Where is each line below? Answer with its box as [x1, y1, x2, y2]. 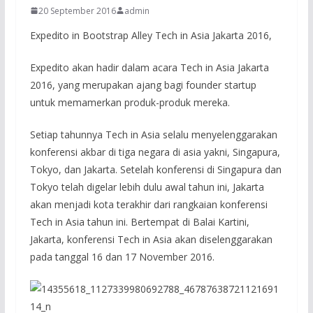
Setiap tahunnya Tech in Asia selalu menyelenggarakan [29, 127, 277, 141]
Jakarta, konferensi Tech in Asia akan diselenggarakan [29, 232, 272, 246]
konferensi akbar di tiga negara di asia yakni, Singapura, [29, 145, 280, 159]
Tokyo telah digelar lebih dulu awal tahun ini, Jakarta [29, 180, 264, 194]
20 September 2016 [38, 4, 116, 17]
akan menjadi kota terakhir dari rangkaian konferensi [29, 197, 268, 211]
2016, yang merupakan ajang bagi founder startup [29, 78, 256, 92]
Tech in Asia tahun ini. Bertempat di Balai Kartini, [29, 214, 249, 228]
